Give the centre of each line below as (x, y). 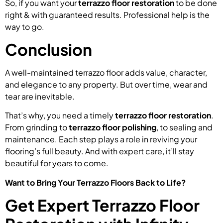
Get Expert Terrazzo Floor (102, 205)
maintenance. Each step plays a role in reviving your (101, 139)
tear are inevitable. (40, 96)
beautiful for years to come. (57, 163)
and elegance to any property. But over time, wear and (106, 84)
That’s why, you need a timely (60, 115)
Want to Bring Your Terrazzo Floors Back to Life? (95, 182)
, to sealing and (184, 127)
